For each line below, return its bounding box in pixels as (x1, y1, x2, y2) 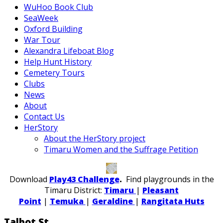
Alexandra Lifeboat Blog (24, 45, 114, 56)
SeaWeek (24, 12, 58, 23)
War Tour (24, 34, 60, 45)
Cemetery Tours (24, 67, 85, 78)
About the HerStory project (44, 133, 145, 144)
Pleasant (142, 184, 179, 196)
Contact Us (24, 111, 65, 122)
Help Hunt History (24, 56, 92, 67)
